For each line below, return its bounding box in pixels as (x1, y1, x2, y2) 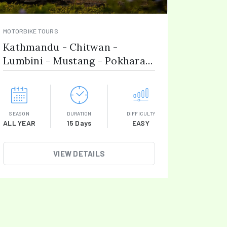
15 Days (66, 119, 92, 127)
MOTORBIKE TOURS (3, 27, 58, 34)
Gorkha (3, 68, 40, 81)
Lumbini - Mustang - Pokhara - (3, 54, 153, 67)
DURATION (66, 110, 92, 117)
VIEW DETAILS (53, 149, 105, 158)
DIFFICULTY (126, 110, 155, 117)
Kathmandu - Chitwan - (3, 41, 118, 53)
